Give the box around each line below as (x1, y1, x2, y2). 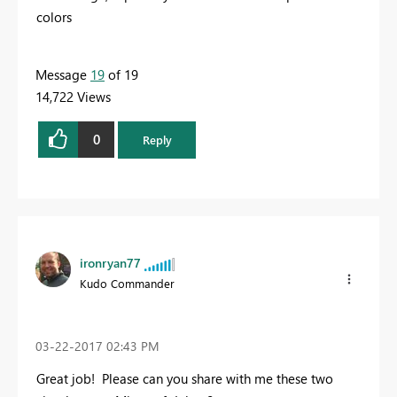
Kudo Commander (80, 276, 175, 292)
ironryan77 (80, 254, 141, 272)
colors (36, 7, 72, 26)
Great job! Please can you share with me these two (36, 370, 333, 388)
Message (35, 65, 90, 83)
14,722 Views (35, 87, 111, 105)
